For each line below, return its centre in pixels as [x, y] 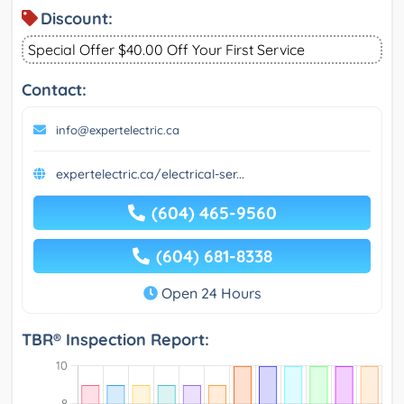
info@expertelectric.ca [118, 130]
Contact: [54, 90]
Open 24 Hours [209, 294]
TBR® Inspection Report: [115, 340]
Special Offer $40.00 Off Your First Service [166, 50]
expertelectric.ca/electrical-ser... [150, 174]
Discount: [77, 19]
